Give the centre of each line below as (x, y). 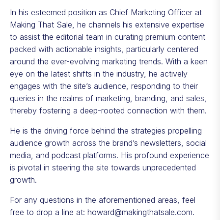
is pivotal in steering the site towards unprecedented (103, 167)
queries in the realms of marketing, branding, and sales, (108, 98)
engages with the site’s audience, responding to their (104, 86)
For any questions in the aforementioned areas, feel (103, 200)
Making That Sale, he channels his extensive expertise (107, 25)
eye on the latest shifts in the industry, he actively (99, 74)
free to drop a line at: (49, 212)
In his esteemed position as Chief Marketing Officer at (106, 12)
